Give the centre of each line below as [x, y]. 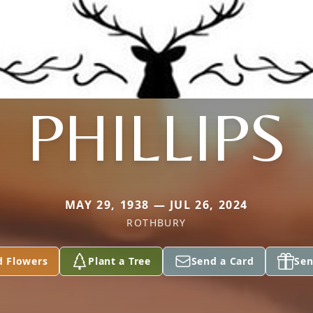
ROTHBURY [156, 223]
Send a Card [223, 261]
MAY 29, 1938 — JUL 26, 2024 [156, 205]
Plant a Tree [119, 261]
